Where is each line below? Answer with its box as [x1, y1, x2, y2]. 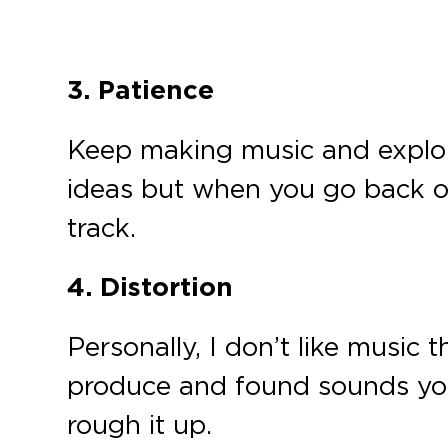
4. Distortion [67, 270, 234, 305]
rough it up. [67, 408, 213, 441]
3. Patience [67, 73, 215, 108]
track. [67, 211, 137, 244]
